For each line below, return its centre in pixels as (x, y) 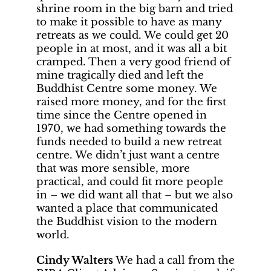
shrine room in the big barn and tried (135, 9)
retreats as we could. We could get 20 (132, 36)
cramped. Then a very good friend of (133, 62)
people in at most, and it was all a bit (132, 49)
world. (53, 235)
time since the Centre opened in (122, 116)
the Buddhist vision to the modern (127, 222)
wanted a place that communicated (127, 209)
